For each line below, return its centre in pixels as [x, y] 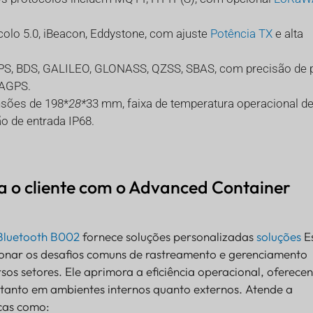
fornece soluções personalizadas [168, 237]
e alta [287, 34]
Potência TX [241, 34]
